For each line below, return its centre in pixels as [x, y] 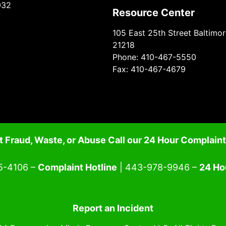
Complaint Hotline [77, 167]
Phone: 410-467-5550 [154, 57]
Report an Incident [113, 208]
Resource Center [153, 13]
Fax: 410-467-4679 [149, 69]
